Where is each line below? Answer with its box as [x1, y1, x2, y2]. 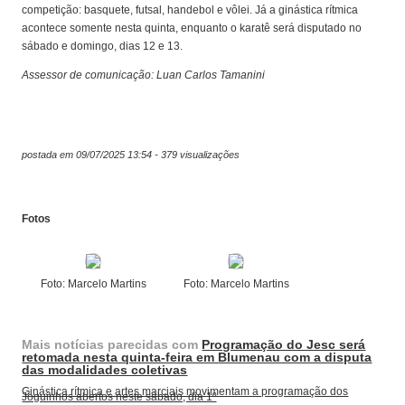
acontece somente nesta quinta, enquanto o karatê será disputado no [22, 22, 363, 35]
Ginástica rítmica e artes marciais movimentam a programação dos [22, 385, 349, 399]
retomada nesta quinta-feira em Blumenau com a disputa [22, 350, 372, 365]
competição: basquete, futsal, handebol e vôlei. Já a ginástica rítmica [22, 4, 359, 17]
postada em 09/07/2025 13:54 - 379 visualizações [22, 149, 240, 161]
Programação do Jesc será [202, 337, 366, 353]
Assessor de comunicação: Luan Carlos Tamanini [22, 69, 266, 82]
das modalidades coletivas [22, 363, 188, 378]
